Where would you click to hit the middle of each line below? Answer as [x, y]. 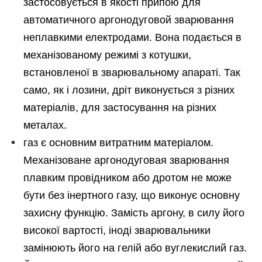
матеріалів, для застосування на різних [120, 108]
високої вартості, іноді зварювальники [117, 231]
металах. [45, 125]
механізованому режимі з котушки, [107, 55]
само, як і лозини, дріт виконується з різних [129, 90]
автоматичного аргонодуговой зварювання [129, 20]
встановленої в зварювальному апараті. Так [132, 73]
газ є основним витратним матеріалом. [118, 143]
